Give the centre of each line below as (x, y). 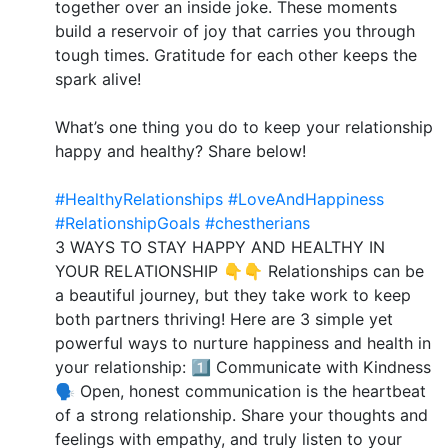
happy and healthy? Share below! (180, 151)
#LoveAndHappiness (306, 199)
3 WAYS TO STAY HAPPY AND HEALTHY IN (220, 247)
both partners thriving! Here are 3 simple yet (224, 319)
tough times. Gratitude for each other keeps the (236, 55)
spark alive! (98, 79)
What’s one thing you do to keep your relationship (244, 127)
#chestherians (257, 223)
